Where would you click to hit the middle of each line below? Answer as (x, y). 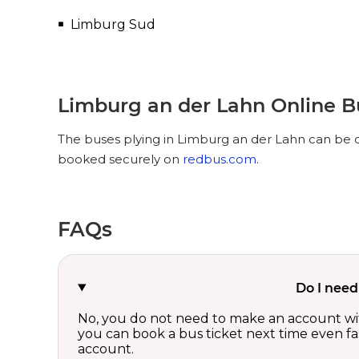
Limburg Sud (113, 24)
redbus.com (220, 159)
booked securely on (120, 159)
